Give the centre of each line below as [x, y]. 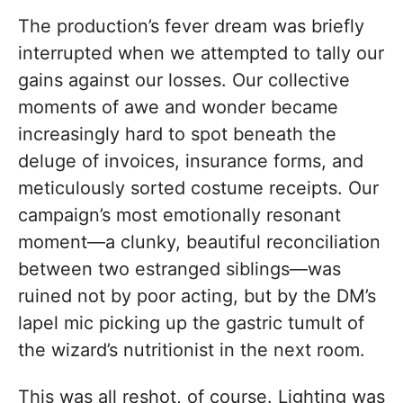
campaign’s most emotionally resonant [179, 215]
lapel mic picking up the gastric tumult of [191, 323]
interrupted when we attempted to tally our [201, 54]
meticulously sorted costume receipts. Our [198, 188]
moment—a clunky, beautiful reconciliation [199, 242]
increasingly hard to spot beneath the [177, 134]
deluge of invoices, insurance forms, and [191, 161]
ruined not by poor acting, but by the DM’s [197, 296]
